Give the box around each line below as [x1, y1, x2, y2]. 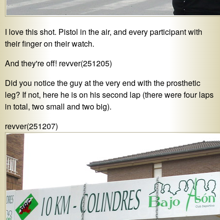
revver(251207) [5, 120, 58, 132]
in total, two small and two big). [5, 101, 111, 112]
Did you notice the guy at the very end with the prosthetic [5, 77, 200, 89]
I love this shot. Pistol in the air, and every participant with [5, 26, 202, 38]
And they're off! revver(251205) [5, 57, 112, 69]
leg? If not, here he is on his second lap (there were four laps [5, 89, 214, 101]
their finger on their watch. [5, 38, 94, 50]
